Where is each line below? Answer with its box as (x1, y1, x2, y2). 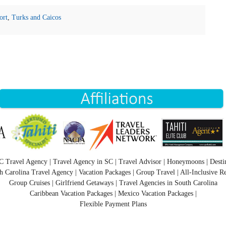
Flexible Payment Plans (79, 200, 147, 208)
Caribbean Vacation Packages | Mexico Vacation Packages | (29, 189, 197, 197)
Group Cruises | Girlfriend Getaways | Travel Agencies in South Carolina (9, 179, 217, 187)
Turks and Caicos (11, 14, 61, 22)
